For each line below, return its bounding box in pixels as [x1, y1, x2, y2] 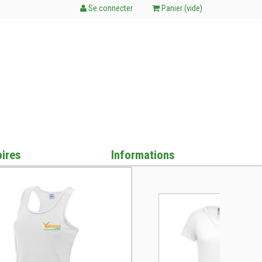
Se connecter [87, 4, 133, 13]
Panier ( [160, 4, 187, 13]
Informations [111, 148, 175, 162]
